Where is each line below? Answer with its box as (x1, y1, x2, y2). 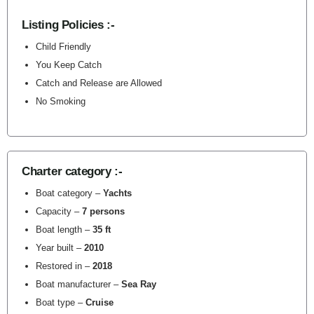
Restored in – (36, 261, 93, 271)
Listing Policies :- (22, 18, 115, 32)
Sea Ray (121, 279, 156, 289)
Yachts (103, 188, 132, 198)
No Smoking (36, 96, 86, 107)
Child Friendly (36, 41, 91, 52)
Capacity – (36, 206, 82, 217)
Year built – (36, 243, 84, 253)
